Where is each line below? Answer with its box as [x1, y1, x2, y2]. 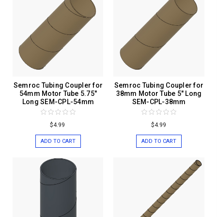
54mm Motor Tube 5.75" [19, 90, 97, 98]
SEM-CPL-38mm [132, 98, 186, 106]
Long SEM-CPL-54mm [22, 98, 94, 106]
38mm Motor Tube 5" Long [116, 90, 202, 98]
